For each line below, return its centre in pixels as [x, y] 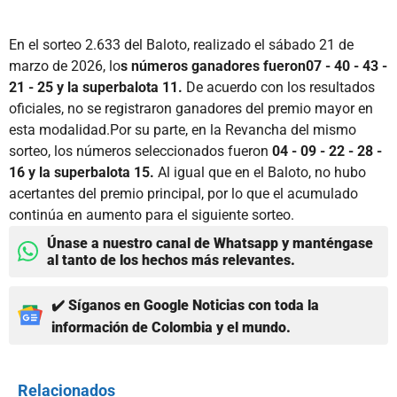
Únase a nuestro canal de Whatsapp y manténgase [210, 243]
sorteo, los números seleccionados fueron [140, 151]
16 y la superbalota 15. [82, 172]
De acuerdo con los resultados [279, 87]
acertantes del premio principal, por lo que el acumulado [183, 193]
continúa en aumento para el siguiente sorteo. [152, 214]
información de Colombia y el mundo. [171, 327]
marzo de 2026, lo [65, 66]
